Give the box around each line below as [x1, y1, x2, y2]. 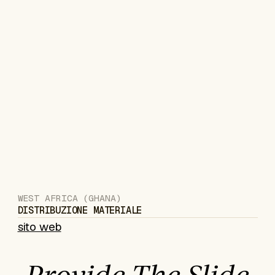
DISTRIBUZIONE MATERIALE [17, 203, 142, 217]
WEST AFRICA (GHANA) [17, 192, 122, 204]
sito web [17, 219, 61, 234]
